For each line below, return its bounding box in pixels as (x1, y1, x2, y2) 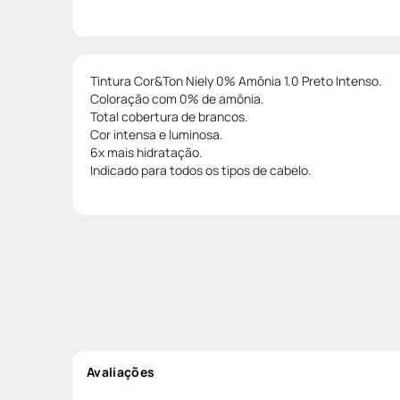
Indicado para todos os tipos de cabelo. (90, 161, 312, 179)
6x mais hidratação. (90, 143, 203, 161)
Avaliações (87, 362, 155, 380)
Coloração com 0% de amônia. (90, 89, 264, 107)
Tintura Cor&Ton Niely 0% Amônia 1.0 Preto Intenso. (90, 71, 382, 89)
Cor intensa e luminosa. (90, 125, 223, 143)
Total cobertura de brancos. (90, 107, 248, 125)
